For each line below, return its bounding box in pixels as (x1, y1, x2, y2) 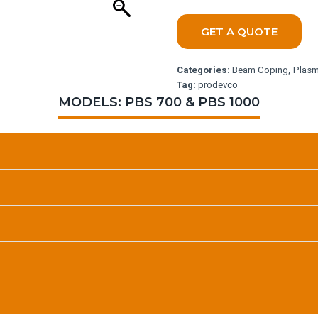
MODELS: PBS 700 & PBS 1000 (58, 94, 260, 110)
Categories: (176, 64, 232, 75)
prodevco (197, 79, 238, 90)
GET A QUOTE (200, 24, 278, 38)
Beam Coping (231, 64, 288, 75)
